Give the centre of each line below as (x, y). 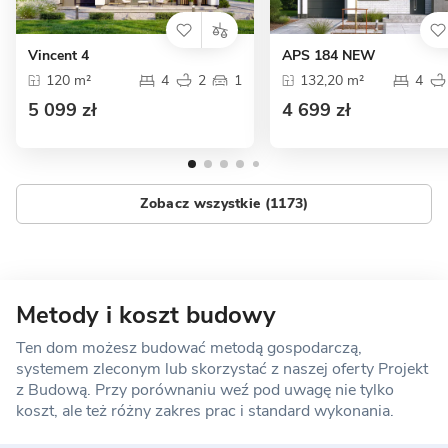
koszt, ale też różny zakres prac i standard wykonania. (205, 410)
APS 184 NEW (329, 56)
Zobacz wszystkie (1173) (224, 204)
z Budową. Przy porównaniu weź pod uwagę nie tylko (205, 389)
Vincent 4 (58, 56)
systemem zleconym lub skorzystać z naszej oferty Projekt (222, 368)
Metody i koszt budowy (146, 314)
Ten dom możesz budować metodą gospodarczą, (189, 347)
